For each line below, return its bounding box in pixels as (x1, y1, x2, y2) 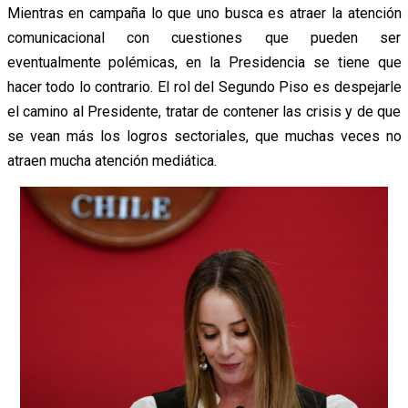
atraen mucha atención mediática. (6, 152, 217, 170)
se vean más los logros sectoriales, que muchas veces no (6, 127, 402, 146)
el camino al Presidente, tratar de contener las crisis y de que (6, 103, 402, 121)
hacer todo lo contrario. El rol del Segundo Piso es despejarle (6, 78, 402, 97)
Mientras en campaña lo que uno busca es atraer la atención (6, 5, 402, 23)
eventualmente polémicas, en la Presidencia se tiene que (6, 54, 402, 72)
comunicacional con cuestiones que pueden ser (6, 29, 402, 47)
